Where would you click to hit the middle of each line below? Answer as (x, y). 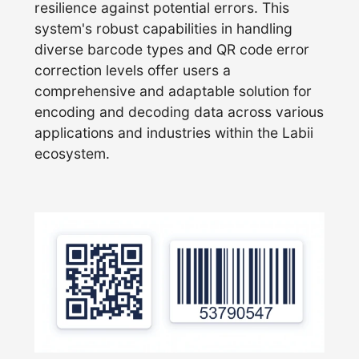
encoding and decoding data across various (179, 112)
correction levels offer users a (133, 71)
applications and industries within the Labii (174, 133)
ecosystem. (73, 154)
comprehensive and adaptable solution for (173, 91)
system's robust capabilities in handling (164, 29)
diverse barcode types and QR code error (172, 50)
